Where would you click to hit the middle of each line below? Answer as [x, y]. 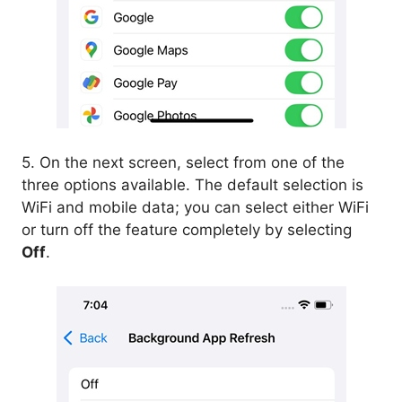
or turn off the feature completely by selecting [187, 229]
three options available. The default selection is [192, 184]
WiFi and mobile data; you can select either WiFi [195, 207]
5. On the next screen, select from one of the [183, 162]
